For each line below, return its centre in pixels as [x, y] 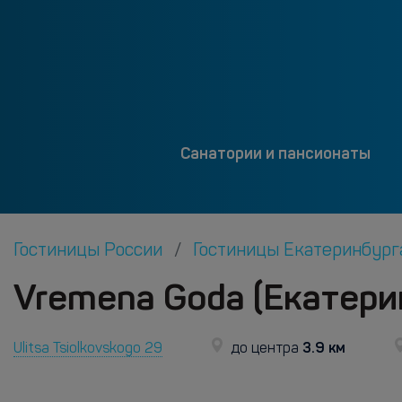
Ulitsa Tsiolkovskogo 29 [88, 349]
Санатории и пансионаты [275, 153]
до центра [265, 349]
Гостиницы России [90, 251]
